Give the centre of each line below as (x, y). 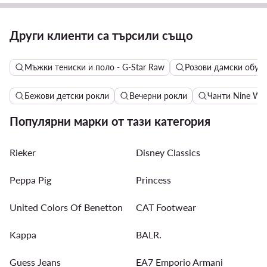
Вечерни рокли (158, 96)
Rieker (23, 153)
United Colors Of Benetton (66, 207)
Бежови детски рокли (67, 96)
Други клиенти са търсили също (101, 35)
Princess (153, 180)
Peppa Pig (30, 180)
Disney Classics (168, 153)
